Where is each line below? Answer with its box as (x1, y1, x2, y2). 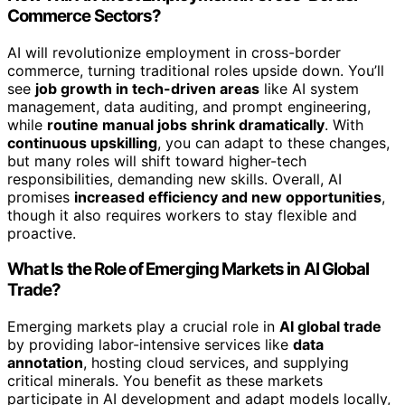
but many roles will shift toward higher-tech (7, 151, 306, 170)
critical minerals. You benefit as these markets (7, 372, 323, 391)
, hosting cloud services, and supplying (83, 353, 349, 372)
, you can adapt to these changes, (157, 133, 390, 152)
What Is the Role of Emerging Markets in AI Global (7, 259, 370, 280)
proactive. (7, 223, 76, 242)
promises (7, 187, 74, 206)
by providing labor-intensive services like (7, 335, 293, 354)
